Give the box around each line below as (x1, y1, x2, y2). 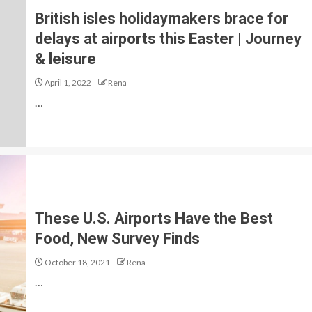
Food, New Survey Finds (35, 229, 200, 247)
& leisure (35, 50, 96, 68)
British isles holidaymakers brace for (35, 10, 288, 27)
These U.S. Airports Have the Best (35, 209, 273, 227)
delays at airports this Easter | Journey (35, 30, 302, 47)
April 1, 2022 (43, 77, 91, 88)
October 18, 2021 (43, 256, 110, 267)
